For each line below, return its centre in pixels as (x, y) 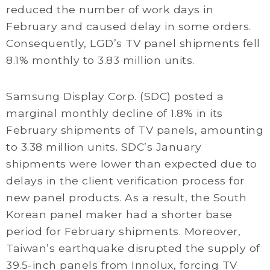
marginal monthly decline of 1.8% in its (115, 113)
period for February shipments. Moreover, (123, 231)
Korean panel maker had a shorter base (119, 214)
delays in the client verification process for (125, 181)
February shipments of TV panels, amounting (135, 130)
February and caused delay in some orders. (129, 26)
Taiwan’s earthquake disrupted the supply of (133, 248)
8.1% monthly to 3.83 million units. (100, 60)
